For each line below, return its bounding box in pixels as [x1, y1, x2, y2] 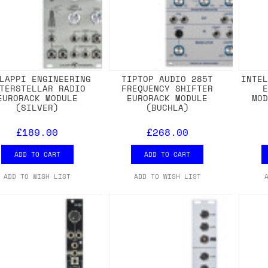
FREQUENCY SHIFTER [121, 82, 214, 95]
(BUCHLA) [145, 101, 189, 114]
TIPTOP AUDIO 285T [121, 72, 214, 86]
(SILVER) [16, 101, 59, 114]
